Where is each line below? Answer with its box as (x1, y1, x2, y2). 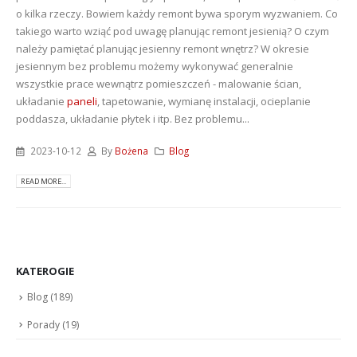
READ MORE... (21, 176, 66, 187)
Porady (27, 317, 60, 331)
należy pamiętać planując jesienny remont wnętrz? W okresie (16, 41, 309, 56)
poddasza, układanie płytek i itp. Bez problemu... (16, 111, 249, 126)
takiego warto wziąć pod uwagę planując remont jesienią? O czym (16, 23, 329, 38)
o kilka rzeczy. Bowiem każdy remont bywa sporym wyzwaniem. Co (16, 6, 338, 21)
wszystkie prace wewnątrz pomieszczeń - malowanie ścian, (16, 76, 301, 91)
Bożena (115, 144, 149, 158)
